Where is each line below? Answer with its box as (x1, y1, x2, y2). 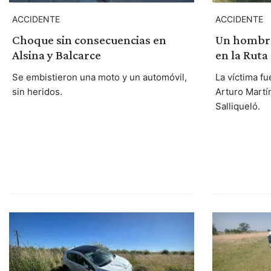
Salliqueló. (215, 100, 260, 112)
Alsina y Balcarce (11, 47, 101, 62)
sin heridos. (11, 85, 62, 97)
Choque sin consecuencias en (11, 32, 166, 47)
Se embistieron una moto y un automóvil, (11, 71, 187, 83)
